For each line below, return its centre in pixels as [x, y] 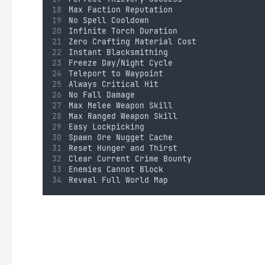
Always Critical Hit [113, 84]
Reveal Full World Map [118, 180]
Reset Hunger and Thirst [123, 148]
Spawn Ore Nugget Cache [120, 138]
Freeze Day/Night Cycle [120, 63]
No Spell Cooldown [109, 20]
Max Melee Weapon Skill [120, 106]
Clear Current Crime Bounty [130, 159]
